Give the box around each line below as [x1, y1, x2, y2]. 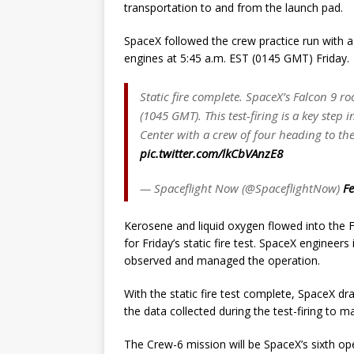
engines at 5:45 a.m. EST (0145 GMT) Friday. [124, 51, 349, 66]
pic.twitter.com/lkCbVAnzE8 [140, 145, 283, 162]
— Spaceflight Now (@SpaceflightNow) [140, 180, 343, 197]
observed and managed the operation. [124, 253, 320, 269]
